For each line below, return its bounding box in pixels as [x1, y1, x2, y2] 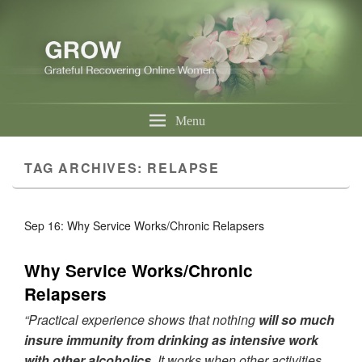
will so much [259, 310, 335, 330]
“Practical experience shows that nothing [24, 310, 259, 330]
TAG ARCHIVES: [24, 158, 148, 178]
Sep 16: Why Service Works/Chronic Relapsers [24, 217, 264, 234]
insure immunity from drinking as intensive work [24, 330, 318, 350]
